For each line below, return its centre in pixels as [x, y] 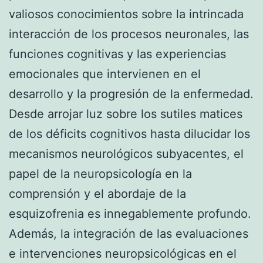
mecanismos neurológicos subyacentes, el [126, 154]
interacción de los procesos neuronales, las [129, 34]
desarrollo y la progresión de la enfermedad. [131, 94]
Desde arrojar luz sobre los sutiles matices [126, 114]
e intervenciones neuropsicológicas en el [123, 253]
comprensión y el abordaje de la [97, 193]
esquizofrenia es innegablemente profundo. [130, 213]
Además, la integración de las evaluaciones [129, 233]
